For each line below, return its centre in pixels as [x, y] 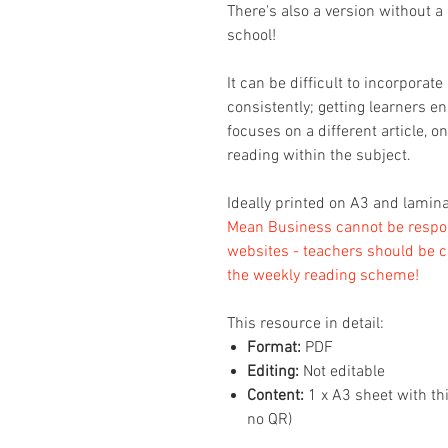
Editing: [273, 372]
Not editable [342, 372]
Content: [275, 396]
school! [251, 36]
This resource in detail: [305, 324]
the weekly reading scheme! [323, 276]
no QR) [269, 420]
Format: [276, 348]
